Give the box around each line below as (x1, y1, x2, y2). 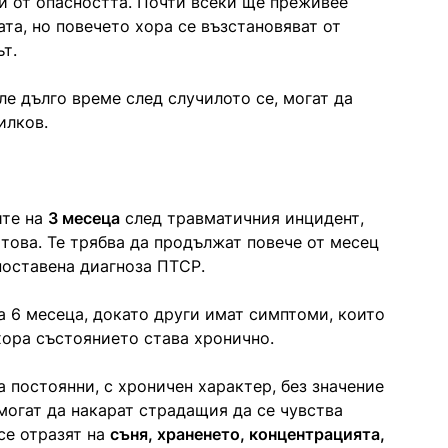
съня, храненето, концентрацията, (110, 423, 385, 444)
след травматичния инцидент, (120, 207, 364, 228)
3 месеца (48, 207, 120, 228)
